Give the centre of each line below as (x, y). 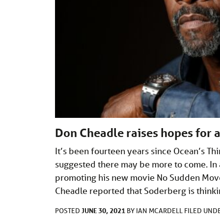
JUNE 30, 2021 (103, 211)
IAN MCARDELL (160, 211)
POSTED (68, 211)
